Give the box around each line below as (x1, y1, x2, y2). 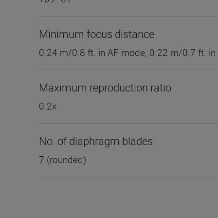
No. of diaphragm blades (39, 134, 153, 148)
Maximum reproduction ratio (39, 80, 171, 95)
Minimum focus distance (39, 27, 154, 41)
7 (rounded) (39, 153, 86, 166)
